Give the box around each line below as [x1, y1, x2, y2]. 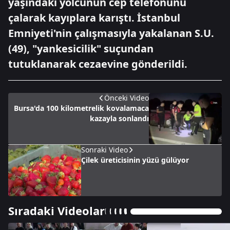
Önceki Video [104, 93, 149, 103]
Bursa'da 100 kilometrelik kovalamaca [14, 103, 149, 113]
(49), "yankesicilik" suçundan [8, 42, 154, 55]
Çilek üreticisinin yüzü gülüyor [81, 155, 189, 165]
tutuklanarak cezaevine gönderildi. [8, 57, 187, 71]
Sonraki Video [81, 145, 128, 155]
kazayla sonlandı [90, 113, 149, 123]
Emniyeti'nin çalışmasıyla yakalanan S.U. [8, 26, 214, 40]
